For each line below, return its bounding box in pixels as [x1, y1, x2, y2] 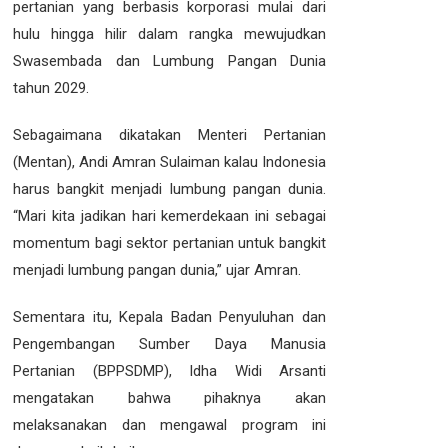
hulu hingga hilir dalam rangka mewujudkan [13, 25, 326, 43]
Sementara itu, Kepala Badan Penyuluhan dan [13, 308, 326, 326]
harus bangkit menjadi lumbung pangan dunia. [13, 180, 326, 198]
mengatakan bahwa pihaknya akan [13, 389, 326, 407]
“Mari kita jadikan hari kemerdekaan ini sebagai [13, 207, 326, 225]
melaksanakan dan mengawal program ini [13, 416, 326, 434]
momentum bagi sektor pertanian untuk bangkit [13, 234, 326, 252]
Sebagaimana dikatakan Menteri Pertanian [13, 126, 326, 144]
